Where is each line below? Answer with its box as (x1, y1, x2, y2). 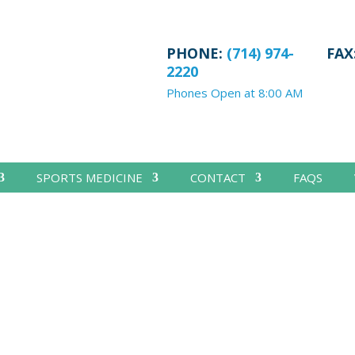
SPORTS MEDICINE (36, 169, 143, 185)
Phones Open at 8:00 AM (166, 84, 303, 101)
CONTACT (189, 169, 246, 185)
